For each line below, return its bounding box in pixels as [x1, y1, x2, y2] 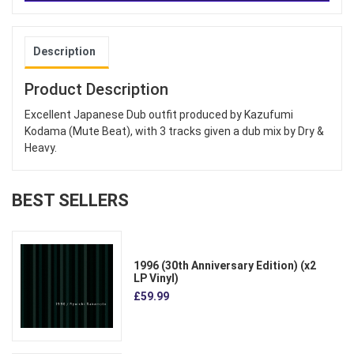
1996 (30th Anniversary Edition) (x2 [134, 258, 317, 272]
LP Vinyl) [134, 271, 179, 284]
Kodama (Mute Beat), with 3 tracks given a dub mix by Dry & [24, 125, 324, 138]
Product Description [24, 80, 168, 100]
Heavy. [24, 141, 57, 155]
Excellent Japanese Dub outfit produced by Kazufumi [24, 108, 293, 122]
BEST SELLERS [12, 190, 129, 211]
